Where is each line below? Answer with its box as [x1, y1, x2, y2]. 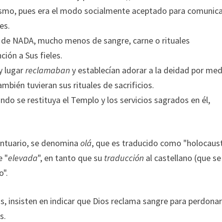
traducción [104, 152, 144, 164]
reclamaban [25, 64, 70, 76]
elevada [8, 152, 38, 164]
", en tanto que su [38, 152, 105, 164]
